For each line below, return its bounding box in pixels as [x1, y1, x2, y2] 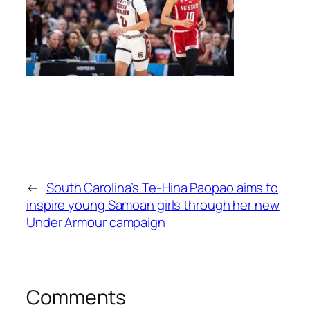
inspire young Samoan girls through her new [26, 195, 280, 214]
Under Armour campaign [26, 212, 165, 231]
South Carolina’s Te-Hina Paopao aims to [46, 178, 279, 197]
